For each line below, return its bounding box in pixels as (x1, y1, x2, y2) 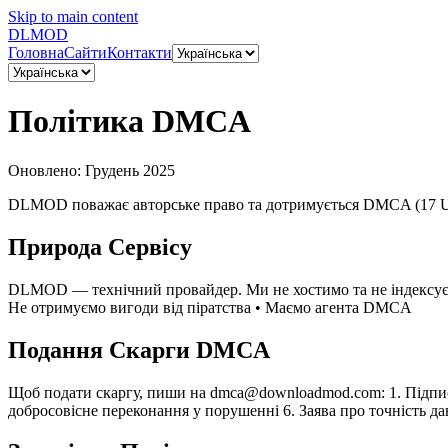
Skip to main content (8, 8, 138, 25)
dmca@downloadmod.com (210, 383, 381, 401)
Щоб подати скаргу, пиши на (8, 383, 210, 401)
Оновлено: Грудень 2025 (8, 161, 175, 179)
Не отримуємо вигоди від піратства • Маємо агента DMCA (8, 298, 412, 316)
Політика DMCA (8, 103, 251, 140)
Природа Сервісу (8, 233, 192, 260)
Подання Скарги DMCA (8, 336, 270, 363)
